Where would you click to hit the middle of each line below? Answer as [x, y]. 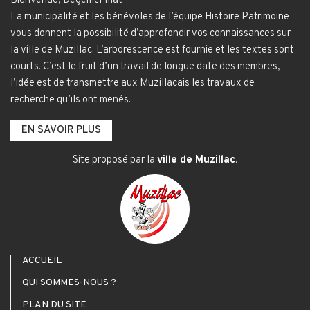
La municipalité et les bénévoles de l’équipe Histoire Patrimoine [150, 17]
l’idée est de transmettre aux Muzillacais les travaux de [133, 84]
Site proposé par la [115, 161]
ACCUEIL [42, 261]
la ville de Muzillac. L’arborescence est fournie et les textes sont [152, 51]
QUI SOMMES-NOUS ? [69, 283]
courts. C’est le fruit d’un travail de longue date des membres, [145, 67]
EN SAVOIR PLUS [61, 131]
